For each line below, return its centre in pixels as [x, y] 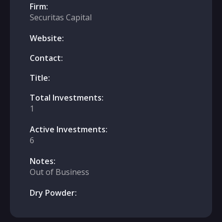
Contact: [46, 58]
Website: [47, 38]
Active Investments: [69, 129]
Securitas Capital [61, 17]
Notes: [43, 161]
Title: [40, 78]
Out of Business [59, 172]
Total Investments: [67, 98]
